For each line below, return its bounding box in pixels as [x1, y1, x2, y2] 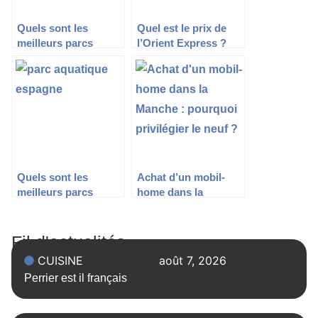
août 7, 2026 [159, 253, 226, 268]
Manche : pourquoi [137, 201, 231, 214]
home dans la [137, 186, 203, 199]
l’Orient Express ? [137, 37, 226, 50]
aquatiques [17, 201, 72, 214]
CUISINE [37, 253, 83, 268]
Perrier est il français [23, 271, 127, 284]
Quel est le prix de [137, 22, 226, 35]
